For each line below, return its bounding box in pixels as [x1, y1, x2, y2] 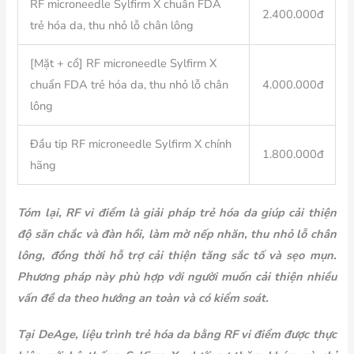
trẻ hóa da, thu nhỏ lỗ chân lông [30, 17, 198, 34]
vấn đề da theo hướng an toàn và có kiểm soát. [17, 290, 269, 307]
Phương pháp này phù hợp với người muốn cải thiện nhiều [17, 269, 337, 285]
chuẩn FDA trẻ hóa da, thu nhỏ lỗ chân [30, 77, 229, 93]
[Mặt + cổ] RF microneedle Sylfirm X [30, 55, 217, 72]
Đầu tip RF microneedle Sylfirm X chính [30, 136, 232, 153]
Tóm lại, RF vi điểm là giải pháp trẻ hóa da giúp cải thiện [17, 205, 337, 221]
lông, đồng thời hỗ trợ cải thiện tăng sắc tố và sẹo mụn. [17, 247, 337, 264]
